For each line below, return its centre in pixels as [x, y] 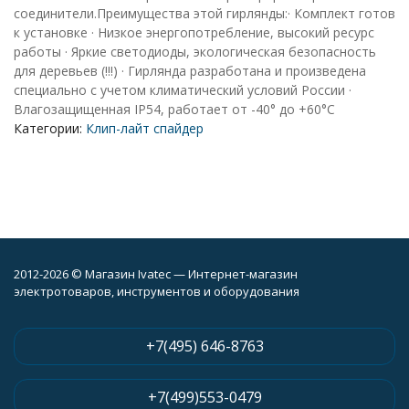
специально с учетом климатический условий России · [183, 90]
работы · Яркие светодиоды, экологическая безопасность [195, 52]
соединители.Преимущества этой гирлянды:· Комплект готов [204, 13]
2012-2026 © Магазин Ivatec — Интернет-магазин [156, 274]
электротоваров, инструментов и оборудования [157, 291]
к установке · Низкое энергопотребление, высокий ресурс [194, 32]
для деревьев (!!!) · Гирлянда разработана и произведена [190, 71]
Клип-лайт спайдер [145, 128]
